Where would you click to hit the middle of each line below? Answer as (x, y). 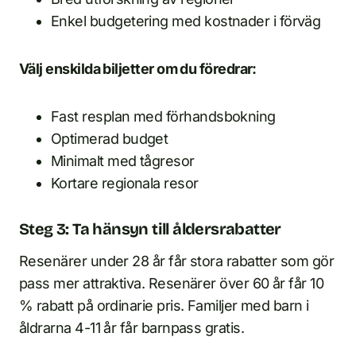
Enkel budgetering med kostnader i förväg (186, 21)
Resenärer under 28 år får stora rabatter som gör (177, 261)
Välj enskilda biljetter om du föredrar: (138, 69)
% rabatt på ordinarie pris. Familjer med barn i (164, 306)
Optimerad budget (110, 139)
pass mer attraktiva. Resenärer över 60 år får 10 (172, 283)
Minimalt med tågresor (123, 161)
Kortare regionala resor (125, 183)
